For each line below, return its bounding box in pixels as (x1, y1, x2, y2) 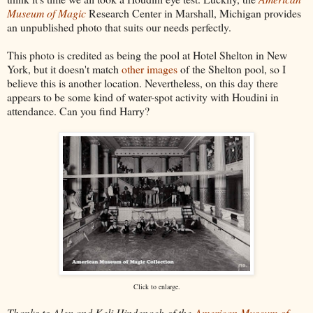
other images (122, 61, 177, 77)
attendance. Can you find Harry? (7, 103, 150, 119)
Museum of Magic (7, 6, 86, 21)
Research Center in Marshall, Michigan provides (86, 6, 301, 21)
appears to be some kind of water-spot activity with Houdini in (7, 89, 279, 105)
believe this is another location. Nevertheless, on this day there (7, 75, 278, 91)
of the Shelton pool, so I (177, 61, 286, 77)
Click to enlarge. (133, 282, 180, 292)
